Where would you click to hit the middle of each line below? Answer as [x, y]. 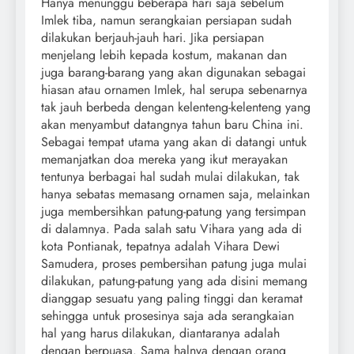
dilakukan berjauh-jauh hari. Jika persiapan [153, 37]
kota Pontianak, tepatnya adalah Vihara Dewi [160, 246]
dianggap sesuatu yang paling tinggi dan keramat [172, 298]
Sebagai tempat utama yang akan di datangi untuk [174, 141]
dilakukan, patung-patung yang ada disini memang [174, 281]
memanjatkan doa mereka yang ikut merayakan [164, 159]
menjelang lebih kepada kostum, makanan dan [164, 55]
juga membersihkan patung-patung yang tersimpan [173, 211]
